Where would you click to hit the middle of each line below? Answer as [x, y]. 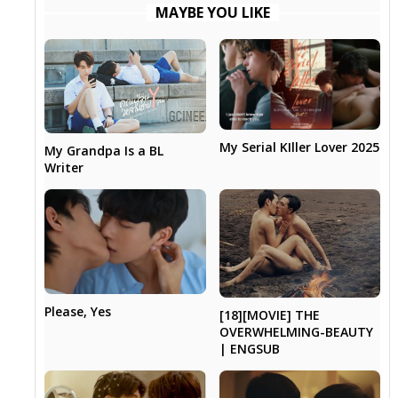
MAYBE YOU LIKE [212, 13]
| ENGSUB [249, 348]
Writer [64, 167]
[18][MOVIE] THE [269, 314]
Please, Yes [78, 312]
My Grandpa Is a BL [104, 150]
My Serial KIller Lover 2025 [299, 147]
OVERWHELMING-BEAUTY [296, 331]
